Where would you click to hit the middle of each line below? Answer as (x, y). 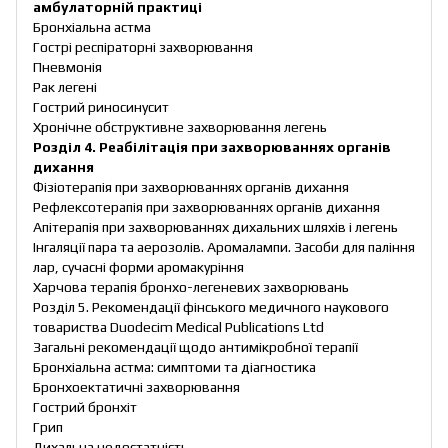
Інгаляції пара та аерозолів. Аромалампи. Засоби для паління (224, 247)
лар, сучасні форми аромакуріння (138, 267)
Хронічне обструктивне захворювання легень (180, 127)
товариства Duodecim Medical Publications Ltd (178, 327)
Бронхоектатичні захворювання (136, 387)
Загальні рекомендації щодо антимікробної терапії (195, 347)
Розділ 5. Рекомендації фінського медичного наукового (211, 307)
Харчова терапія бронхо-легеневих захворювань (191, 287)
